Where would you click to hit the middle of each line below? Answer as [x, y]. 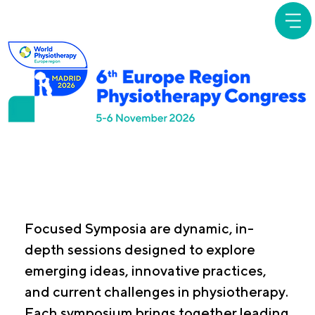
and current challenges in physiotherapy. [157, 291]
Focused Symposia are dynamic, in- [140, 228]
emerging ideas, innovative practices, [146, 270]
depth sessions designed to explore [140, 249]
